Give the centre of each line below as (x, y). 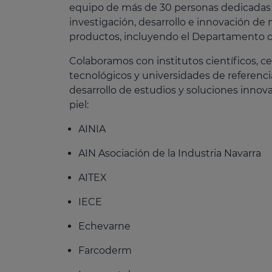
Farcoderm (105, 250)
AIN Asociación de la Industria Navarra (170, 153)
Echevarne (105, 226)
